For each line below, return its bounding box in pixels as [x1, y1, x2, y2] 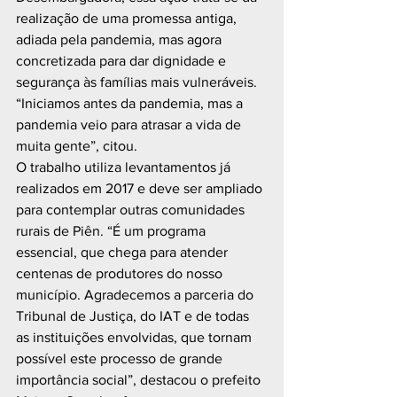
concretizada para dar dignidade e [16, 53, 230, 68]
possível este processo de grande [16, 351, 226, 366]
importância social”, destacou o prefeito [16, 372, 264, 387]
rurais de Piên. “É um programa [16, 223, 209, 238]
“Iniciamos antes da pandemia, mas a [16, 96, 246, 111]
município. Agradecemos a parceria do [16, 287, 257, 302]
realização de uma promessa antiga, [16, 11, 240, 26]
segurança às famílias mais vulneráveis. [16, 74, 261, 90]
